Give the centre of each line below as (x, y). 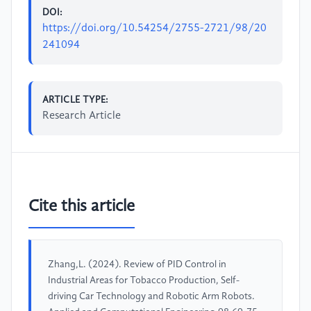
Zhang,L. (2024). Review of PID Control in (137, 265)
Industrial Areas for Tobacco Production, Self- (144, 281)
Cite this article (82, 207)
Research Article (82, 116)
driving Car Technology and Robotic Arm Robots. (151, 297)
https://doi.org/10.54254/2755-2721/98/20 (154, 28)
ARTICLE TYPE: (76, 100)
